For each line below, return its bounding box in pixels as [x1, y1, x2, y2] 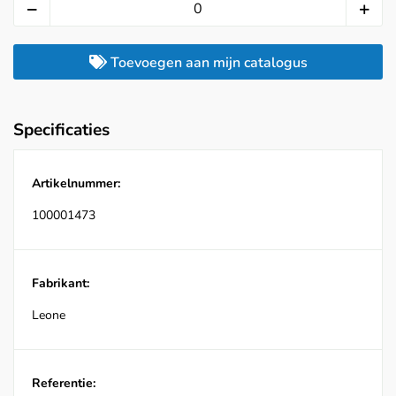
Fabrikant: [32, 275, 89, 293]
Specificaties [13, 118, 110, 142]
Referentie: [32, 375, 95, 392]
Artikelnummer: [32, 175, 120, 193]
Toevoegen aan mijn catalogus [106, 53, 308, 73]
